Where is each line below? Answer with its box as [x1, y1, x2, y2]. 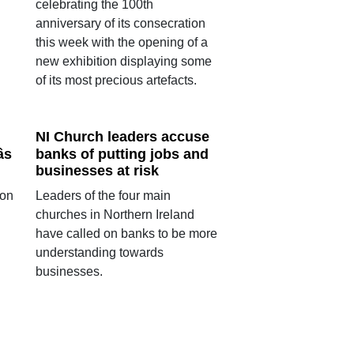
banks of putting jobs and [35, 145, 209, 162]
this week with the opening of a [35, 36, 208, 49]
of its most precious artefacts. [35, 73, 197, 87]
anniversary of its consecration [35, 17, 205, 30]
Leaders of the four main [35, 189, 171, 203]
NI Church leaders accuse [35, 128, 209, 145]
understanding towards [35, 246, 164, 260]
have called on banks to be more [35, 227, 217, 241]
